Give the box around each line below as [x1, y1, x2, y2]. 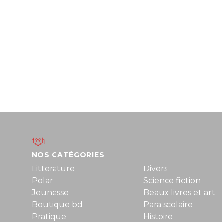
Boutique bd [31, 200, 83, 209]
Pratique [31, 212, 66, 221]
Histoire [143, 212, 173, 221]
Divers [143, 164, 167, 173]
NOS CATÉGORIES [31, 150, 105, 159]
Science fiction [143, 176, 201, 185]
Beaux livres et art [143, 188, 215, 197]
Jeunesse [31, 188, 69, 197]
